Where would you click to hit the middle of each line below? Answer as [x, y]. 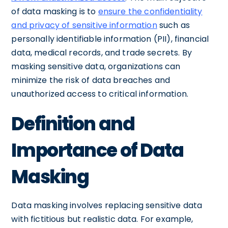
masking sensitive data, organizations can [96, 66]
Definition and [73, 124]
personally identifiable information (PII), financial [110, 39]
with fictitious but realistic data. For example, [102, 219]
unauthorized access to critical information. [100, 94]
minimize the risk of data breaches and [91, 80]
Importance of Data [97, 150]
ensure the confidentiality [150, 11]
